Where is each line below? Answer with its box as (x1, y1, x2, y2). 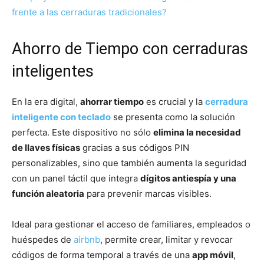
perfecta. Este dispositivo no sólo (12, 127, 153, 138)
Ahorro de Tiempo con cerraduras (12, 39, 248, 59)
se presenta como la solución (111, 111, 235, 123)
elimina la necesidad (153, 127, 241, 138)
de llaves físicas (12, 142, 80, 154)
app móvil (192, 249, 233, 261)
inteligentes (12, 62, 94, 81)
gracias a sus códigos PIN (80, 142, 189, 154)
